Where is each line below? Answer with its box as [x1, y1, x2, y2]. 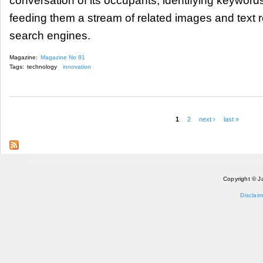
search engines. [9, 29, 90, 42]
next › [198, 115, 215, 123]
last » [224, 115, 240, 123]
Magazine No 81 [41, 54, 85, 61]
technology [27, 63, 57, 70]
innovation [62, 63, 91, 70]
